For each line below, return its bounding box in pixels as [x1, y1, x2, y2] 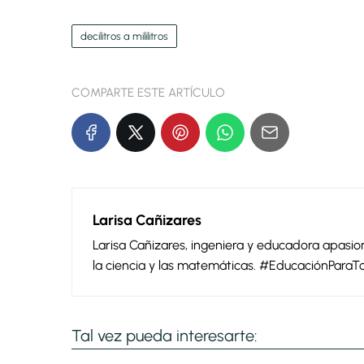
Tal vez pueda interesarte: [71, 326, 258, 346]
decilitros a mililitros [80, 30, 168, 43]
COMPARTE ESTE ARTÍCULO [71, 85, 225, 101]
